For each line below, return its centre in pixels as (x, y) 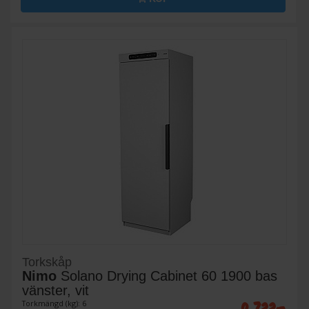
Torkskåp (47, 262)
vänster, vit (56, 291)
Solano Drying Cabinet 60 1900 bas (167, 276)
